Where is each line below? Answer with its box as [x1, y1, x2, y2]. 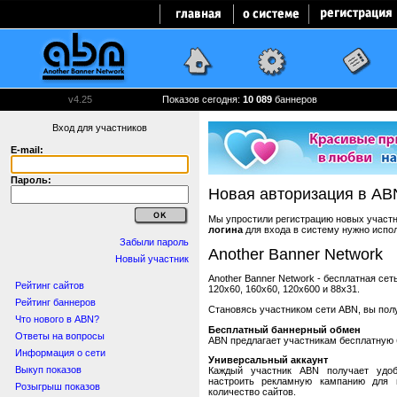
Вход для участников [52, 122, 147, 133]
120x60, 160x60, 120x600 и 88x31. [208, 284, 360, 295]
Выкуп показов [15, 364, 82, 375]
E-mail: [11, 144, 43, 155]
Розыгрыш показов [15, 381, 100, 392]
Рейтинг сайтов [15, 280, 84, 291]
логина [208, 223, 243, 235]
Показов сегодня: [160, 94, 243, 105]
